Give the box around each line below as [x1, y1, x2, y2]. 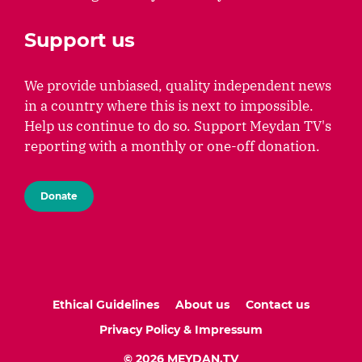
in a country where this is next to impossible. [24, 97, 314, 116]
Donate [40, 190, 78, 203]
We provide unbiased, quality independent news [24, 77, 331, 95]
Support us [24, 28, 135, 53]
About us [175, 297, 229, 313]
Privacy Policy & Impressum [99, 322, 263, 338]
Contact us [246, 297, 309, 313]
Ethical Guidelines [53, 297, 159, 313]
